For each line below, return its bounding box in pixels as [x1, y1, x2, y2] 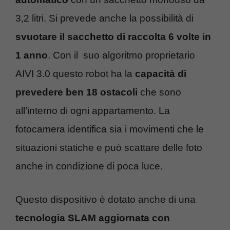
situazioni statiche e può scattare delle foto [15, 142, 202, 154]
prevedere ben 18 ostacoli [15, 87, 138, 98]
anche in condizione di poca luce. [15, 161, 163, 172]
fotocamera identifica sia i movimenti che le [15, 124, 204, 135]
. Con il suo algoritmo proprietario [48, 50, 195, 61]
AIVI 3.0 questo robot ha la [15, 68, 135, 80]
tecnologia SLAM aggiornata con [15, 212, 170, 223]
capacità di [135, 68, 186, 80]
